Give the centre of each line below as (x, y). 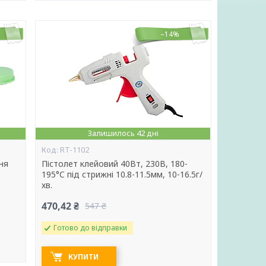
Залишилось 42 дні (123, 133)
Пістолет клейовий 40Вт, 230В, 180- (115, 164)
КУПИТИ (84, 257)
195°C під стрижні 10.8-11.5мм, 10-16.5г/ (122, 174)
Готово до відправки (91, 228)
